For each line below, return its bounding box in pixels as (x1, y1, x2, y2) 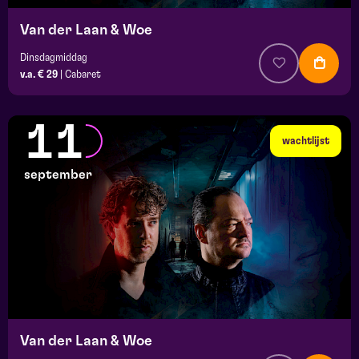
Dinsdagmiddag (20, 51, 87, 63)
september (24, 167, 92, 181)
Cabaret (65, 68, 101, 80)
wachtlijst (282, 135, 329, 147)
